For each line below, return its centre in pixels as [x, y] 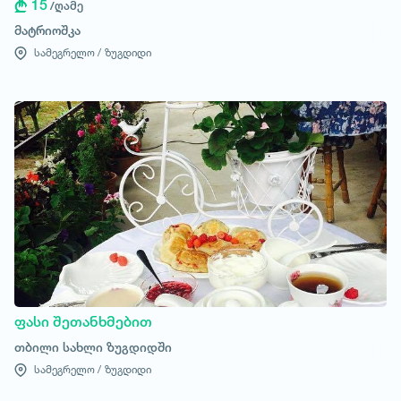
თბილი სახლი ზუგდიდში [93, 347]
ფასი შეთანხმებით [83, 322]
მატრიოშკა [47, 30]
